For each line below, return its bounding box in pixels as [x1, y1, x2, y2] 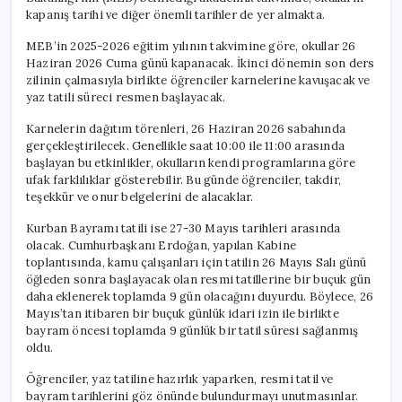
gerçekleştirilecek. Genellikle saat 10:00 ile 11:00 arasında [26, 137, 345, 153]
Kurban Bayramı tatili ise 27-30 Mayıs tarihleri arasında [26, 220, 341, 236]
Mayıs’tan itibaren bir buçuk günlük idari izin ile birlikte [26, 305, 339, 321]
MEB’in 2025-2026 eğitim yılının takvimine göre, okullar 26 [26, 38, 356, 54]
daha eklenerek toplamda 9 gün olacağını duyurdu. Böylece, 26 [26, 288, 373, 304]
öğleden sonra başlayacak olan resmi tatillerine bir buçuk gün [26, 271, 371, 287]
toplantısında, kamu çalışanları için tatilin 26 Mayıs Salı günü [26, 254, 367, 270]
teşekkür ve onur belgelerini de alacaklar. [26, 188, 254, 205]
